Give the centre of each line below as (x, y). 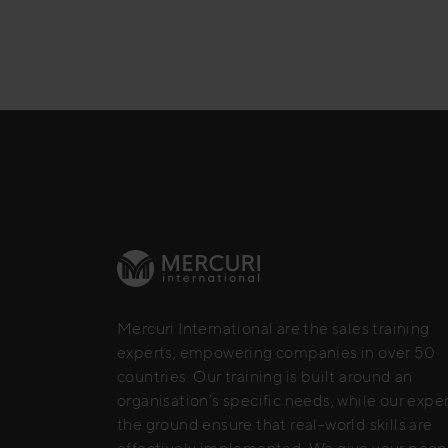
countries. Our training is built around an (265, 376)
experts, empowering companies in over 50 (276, 352)
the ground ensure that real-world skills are (275, 424)
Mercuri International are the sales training (273, 328)
